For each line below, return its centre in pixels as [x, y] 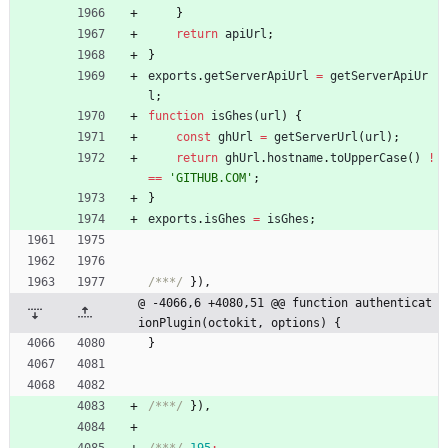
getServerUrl [316, 136]
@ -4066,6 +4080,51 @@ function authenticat [285, 302]
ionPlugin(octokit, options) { [239, 322]
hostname [295, 157]
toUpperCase [368, 157]
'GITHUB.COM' [211, 177]
